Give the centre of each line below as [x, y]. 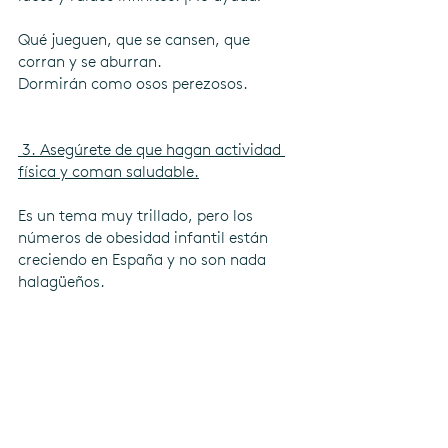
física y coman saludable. [108, 172]
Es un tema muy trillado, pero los [137, 216]
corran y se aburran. [90, 62]
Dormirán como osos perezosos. [133, 84]
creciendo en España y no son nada [144, 260]
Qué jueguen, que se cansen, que [136, 40]
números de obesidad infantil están [145, 238]
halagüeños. [61, 282]
